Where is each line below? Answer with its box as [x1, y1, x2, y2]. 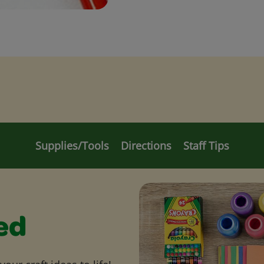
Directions [120, 138, 171, 153]
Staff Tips [183, 138, 229, 153]
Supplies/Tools [35, 138, 109, 153]
